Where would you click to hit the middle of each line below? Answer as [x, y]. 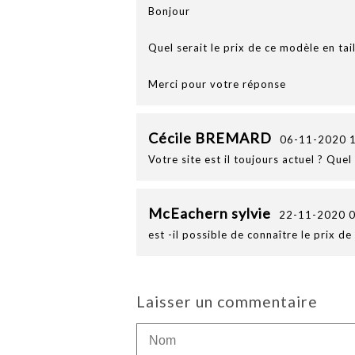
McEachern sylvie [210, 213]
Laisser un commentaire [227, 302]
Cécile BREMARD [210, 138]
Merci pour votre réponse [217, 84]
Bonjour [169, 11]
